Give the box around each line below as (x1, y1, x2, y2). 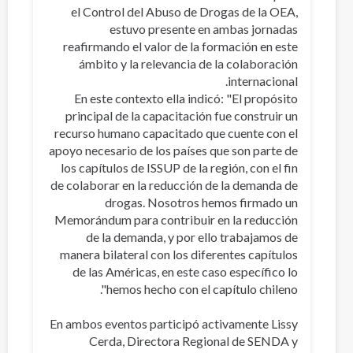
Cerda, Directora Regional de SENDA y (88, 333, 298, 348)
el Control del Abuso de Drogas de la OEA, (70, 3, 298, 19)
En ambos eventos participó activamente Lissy (49, 315, 298, 331)
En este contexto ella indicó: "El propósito (73, 90, 298, 106)
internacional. (227, 72, 298, 88)
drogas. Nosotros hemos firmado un (104, 194, 298, 210)
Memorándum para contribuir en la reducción (54, 211, 298, 227)
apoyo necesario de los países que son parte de (48, 142, 298, 158)
